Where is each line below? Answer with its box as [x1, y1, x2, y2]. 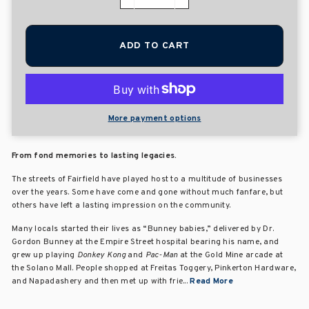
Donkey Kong [77, 249, 126, 261]
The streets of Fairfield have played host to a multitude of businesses [12, 173, 282, 185]
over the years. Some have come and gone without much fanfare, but [12, 186, 283, 198]
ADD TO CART [119, 40, 190, 52]
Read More [190, 275, 234, 287]
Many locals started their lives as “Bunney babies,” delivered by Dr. [12, 223, 275, 235]
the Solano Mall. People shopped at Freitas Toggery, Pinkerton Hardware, [12, 262, 297, 274]
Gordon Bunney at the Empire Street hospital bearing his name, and [12, 236, 279, 248]
